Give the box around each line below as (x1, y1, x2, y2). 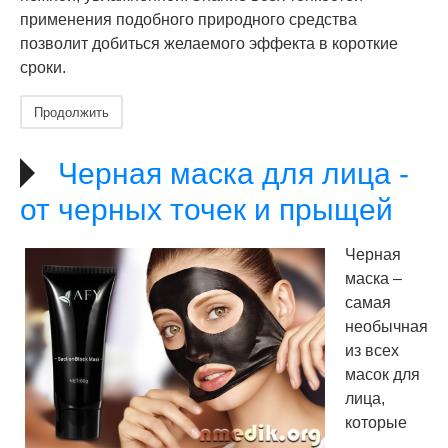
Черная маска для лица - (58, 157, 409, 190)
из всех (345, 342, 399, 359)
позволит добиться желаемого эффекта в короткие (20, 35, 398, 52)
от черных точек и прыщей (20, 193, 393, 226)
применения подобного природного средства (20, 11, 357, 28)
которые (345, 414, 407, 431)
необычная (345, 318, 428, 335)
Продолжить (34, 102, 109, 121)
